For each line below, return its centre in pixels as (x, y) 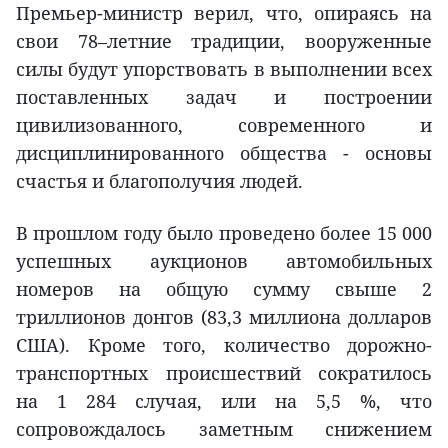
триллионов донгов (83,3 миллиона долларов (224, 316)
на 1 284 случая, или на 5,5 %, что (224, 400)
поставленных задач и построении (224, 96)
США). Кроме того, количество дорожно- (224, 344)
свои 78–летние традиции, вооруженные (224, 40)
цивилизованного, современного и (224, 124)
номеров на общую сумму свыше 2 (224, 288)
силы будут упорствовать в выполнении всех (224, 68)
